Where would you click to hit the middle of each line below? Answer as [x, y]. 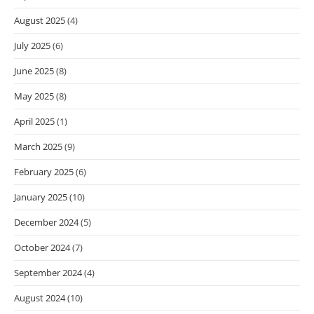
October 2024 [42, 248]
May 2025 [34, 96]
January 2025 [41, 197]
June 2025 [34, 71]
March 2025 [38, 147]
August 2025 [40, 21]
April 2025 [34, 122]
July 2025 [32, 46]
